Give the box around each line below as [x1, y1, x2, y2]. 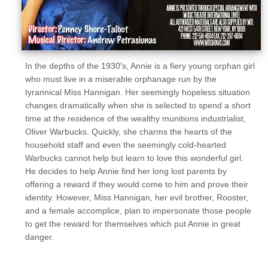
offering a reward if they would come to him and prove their [25, 179, 248, 189]
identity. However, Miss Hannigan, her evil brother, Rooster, [25, 193, 248, 202]
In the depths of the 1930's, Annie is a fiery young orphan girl [25, 61, 255, 71]
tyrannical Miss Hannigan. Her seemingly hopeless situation [25, 87, 250, 97]
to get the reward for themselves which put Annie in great [25, 219, 240, 229]
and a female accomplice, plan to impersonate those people [25, 206, 251, 215]
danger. [25, 232, 54, 242]
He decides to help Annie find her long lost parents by [25, 166, 227, 176]
